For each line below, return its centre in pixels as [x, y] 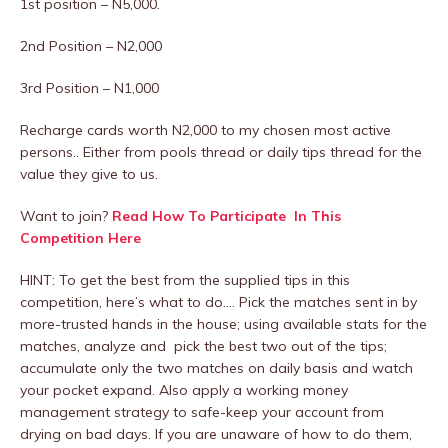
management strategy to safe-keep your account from [202, 412]
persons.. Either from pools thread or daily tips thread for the [221, 152]
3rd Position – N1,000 [89, 88]
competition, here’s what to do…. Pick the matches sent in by [218, 302]
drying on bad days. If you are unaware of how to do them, [216, 434]
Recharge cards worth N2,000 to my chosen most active [205, 130]
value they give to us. [89, 174]
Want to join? [66, 216]
